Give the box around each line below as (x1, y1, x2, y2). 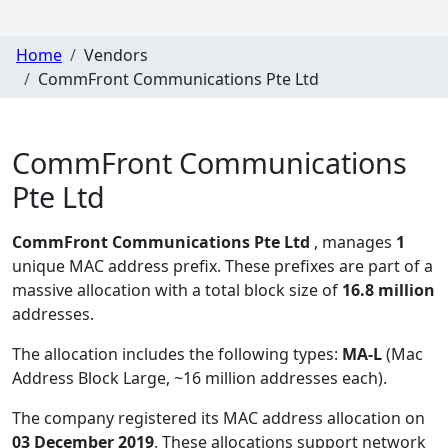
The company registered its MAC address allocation (12, 407, 405, 430)
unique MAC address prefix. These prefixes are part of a (12, 255, 433, 278)
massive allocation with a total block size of (12, 279, 342, 302)
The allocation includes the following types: (12, 343, 342, 366)
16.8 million (342, 279, 435, 302)
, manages (314, 231, 396, 254)
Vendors (84, 43, 148, 66)
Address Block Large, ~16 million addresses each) (12, 367, 383, 390)
